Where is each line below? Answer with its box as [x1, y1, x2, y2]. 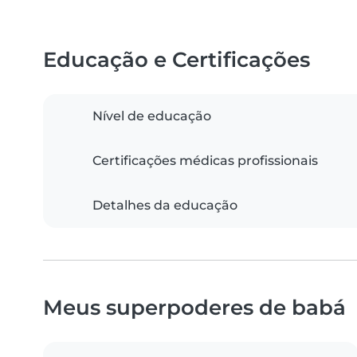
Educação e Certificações [43, 47, 310, 73]
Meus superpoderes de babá [43, 295, 346, 320]
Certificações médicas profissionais [92, 153, 318, 169]
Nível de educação [92, 108, 211, 124]
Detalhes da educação [92, 198, 237, 214]
